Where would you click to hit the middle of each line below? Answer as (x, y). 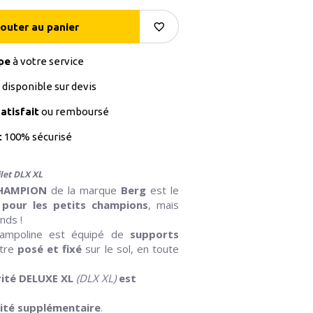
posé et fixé (50, 249)
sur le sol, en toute (130, 249)
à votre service (47, 61)
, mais (163, 205)
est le (163, 190)
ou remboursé (74, 112)
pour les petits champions (75, 205)
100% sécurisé (37, 137)
